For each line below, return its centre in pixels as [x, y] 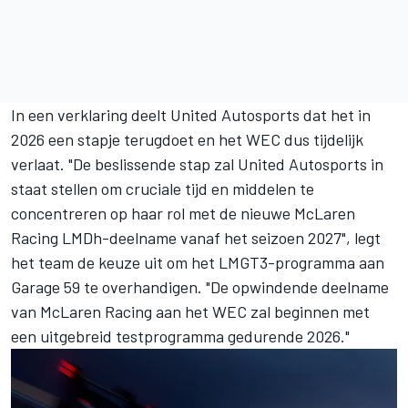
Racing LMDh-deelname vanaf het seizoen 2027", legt [196, 238]
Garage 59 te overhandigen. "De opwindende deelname [200, 287]
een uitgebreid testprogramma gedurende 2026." [180, 337]
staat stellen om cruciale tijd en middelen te [163, 189]
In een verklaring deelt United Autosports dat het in [191, 115]
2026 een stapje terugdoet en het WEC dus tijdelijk [187, 140]
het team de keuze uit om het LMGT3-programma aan [198, 263]
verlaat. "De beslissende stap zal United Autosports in [197, 164]
